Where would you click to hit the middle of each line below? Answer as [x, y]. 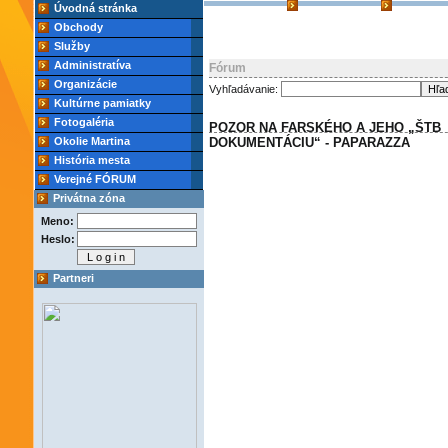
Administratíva [92, 65]
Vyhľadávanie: [245, 89]
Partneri [73, 278]
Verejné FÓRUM [95, 179]
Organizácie [85, 84]
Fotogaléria [84, 122]
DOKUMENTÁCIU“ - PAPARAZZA [309, 142]
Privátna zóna [89, 198]
